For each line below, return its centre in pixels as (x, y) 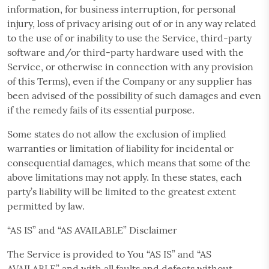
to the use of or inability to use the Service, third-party (129, 38)
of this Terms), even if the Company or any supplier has (129, 81)
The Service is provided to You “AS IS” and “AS (109, 254)
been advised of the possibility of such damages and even (134, 95)
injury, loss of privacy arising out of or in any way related (132, 23)
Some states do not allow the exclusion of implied (117, 134)
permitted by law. (46, 206)
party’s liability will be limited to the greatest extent (122, 191)
